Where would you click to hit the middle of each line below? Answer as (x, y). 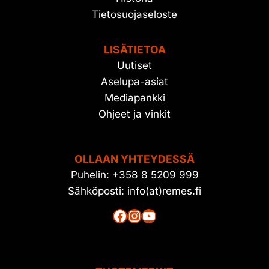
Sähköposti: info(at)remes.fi (134, 191)
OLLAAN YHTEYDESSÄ (134, 159)
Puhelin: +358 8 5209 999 (134, 175)
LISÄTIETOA (134, 50)
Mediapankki (134, 98)
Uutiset (134, 65)
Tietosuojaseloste (134, 14)
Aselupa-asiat (134, 82)
